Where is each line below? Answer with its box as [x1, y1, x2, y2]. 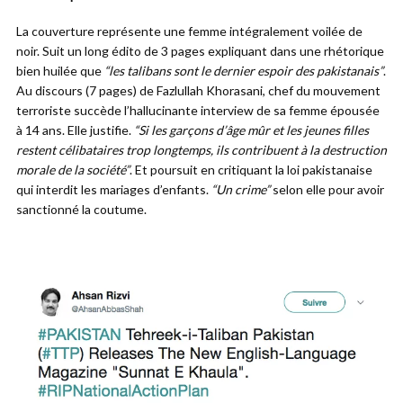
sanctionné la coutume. [16, 201, 147, 217]
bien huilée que [16, 63, 104, 78]
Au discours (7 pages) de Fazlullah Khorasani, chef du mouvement [16, 83, 381, 98]
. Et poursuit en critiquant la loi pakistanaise [130, 162, 372, 177]
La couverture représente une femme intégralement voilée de [16, 23, 363, 39]
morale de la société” [16, 162, 130, 177]
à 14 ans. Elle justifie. [16, 122, 134, 138]
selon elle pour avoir [270, 182, 384, 197]
